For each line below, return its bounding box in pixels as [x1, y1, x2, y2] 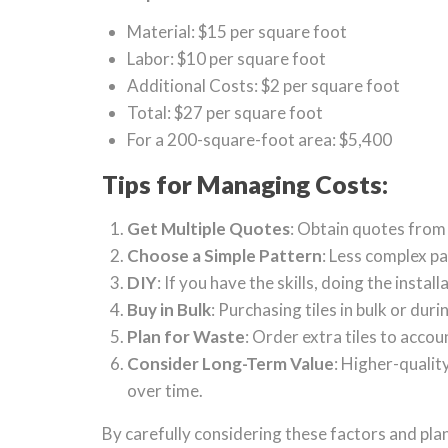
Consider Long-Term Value [127, 353, 334, 374]
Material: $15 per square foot [127, 21, 347, 42]
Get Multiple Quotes [127, 218, 290, 239]
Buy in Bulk [127, 299, 211, 320]
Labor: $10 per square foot [127, 48, 326, 69]
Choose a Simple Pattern [127, 245, 322, 266]
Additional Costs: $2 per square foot [127, 75, 400, 96]
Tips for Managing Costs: [102, 169, 388, 199]
